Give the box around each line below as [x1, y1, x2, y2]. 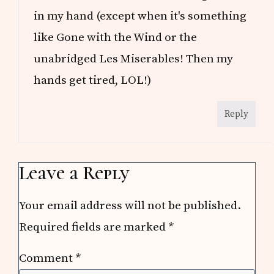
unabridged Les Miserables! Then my [34, 51, 234, 66]
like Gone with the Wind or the [34, 29, 198, 45]
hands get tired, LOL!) [34, 72, 152, 87]
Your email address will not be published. [19, 198, 242, 213]
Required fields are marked [19, 219, 169, 234]
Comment [19, 250, 76, 265]
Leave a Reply [19, 161, 130, 185]
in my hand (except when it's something [34, 8, 247, 23]
